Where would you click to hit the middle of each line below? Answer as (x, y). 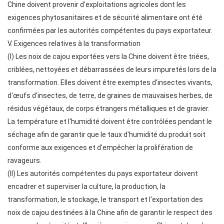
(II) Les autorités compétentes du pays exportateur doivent (103, 173)
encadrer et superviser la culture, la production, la (86, 186)
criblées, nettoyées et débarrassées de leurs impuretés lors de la (112, 69)
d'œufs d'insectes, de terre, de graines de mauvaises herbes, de (110, 95)
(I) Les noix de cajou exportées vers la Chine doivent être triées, (108, 56)
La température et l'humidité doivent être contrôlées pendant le (110, 121)
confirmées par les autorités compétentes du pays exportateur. (110, 30)
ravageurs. (24, 160)
